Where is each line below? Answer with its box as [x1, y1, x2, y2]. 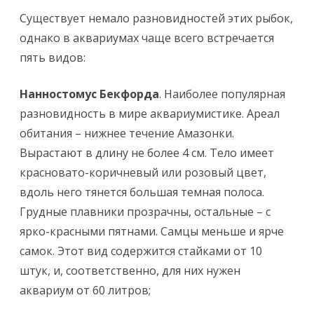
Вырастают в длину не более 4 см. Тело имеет [20, 145, 274, 161]
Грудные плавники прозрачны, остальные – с [20, 204, 271, 219]
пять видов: [20, 50, 86, 65]
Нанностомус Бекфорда [20, 86, 159, 102]
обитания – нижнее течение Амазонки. [20, 125, 234, 141]
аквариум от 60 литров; [20, 282, 151, 298]
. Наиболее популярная [159, 86, 285, 102]
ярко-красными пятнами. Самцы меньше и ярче [20, 224, 284, 239]
